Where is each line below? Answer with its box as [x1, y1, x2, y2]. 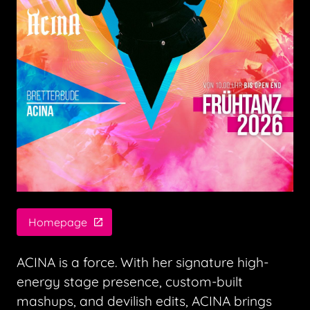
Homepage [28, 215, 87, 230]
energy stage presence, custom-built [17, 273, 243, 291]
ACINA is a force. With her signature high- [17, 254, 268, 271]
